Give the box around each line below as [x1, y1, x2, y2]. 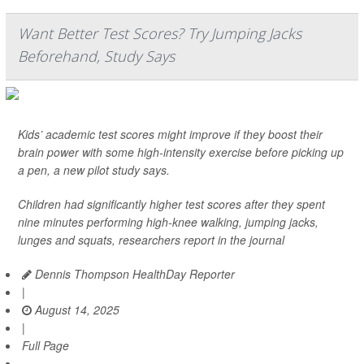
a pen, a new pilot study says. [18, 162, 170, 178]
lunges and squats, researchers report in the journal [18, 232, 284, 248]
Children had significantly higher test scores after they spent [18, 196, 325, 212]
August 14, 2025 [32, 301, 119, 318]
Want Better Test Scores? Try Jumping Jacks [18, 24, 301, 43]
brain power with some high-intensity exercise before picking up [18, 144, 344, 160]
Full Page [22, 337, 69, 353]
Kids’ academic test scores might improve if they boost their [18, 126, 323, 142]
